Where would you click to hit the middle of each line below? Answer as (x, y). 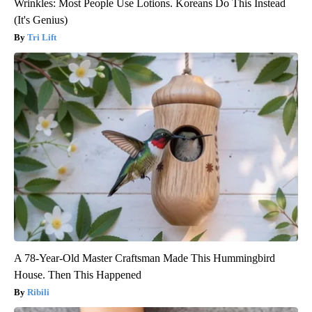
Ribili (38, 292)
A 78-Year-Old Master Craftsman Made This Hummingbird (145, 258)
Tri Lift (42, 38)
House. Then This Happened (78, 275)
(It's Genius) (41, 20)
